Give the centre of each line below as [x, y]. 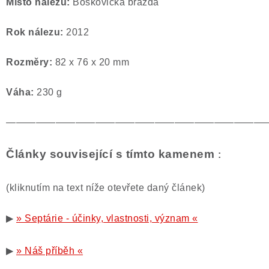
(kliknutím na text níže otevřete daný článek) [106, 188]
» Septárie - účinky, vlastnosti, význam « [107, 218]
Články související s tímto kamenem [112, 154]
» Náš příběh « [50, 251]
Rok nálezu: [36, 32]
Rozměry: [31, 62]
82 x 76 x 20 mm [92, 62]
